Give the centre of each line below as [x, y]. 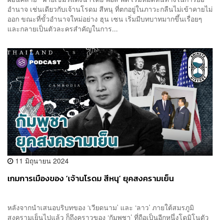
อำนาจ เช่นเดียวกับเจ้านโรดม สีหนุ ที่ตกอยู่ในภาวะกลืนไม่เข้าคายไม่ [110, 9]
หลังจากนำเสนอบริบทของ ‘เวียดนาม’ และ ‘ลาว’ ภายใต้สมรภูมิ [101, 207]
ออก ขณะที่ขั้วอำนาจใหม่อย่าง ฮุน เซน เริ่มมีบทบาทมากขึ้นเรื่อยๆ [105, 18]
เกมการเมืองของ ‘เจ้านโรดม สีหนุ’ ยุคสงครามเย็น [91, 178]
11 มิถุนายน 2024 [41, 160]
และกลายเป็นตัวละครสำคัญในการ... [63, 28]
